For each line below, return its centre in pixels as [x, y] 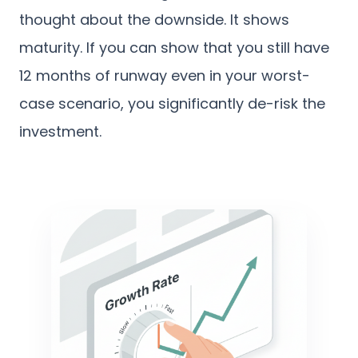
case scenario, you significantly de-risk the [172, 104]
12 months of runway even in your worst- [165, 76]
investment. [60, 132]
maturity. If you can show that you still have [174, 48]
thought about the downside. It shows [154, 20]
